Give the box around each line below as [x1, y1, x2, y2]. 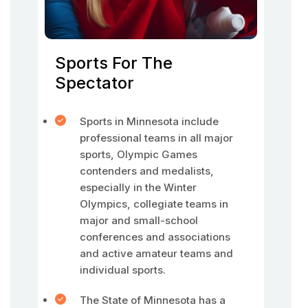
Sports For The [55, 53, 173, 73]
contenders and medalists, [80, 164, 214, 177]
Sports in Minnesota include [80, 115, 219, 128]
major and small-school [80, 214, 198, 227]
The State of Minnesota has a [80, 294, 225, 307]
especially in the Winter [80, 181, 197, 194]
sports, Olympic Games [80, 148, 197, 161]
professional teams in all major [80, 131, 233, 144]
